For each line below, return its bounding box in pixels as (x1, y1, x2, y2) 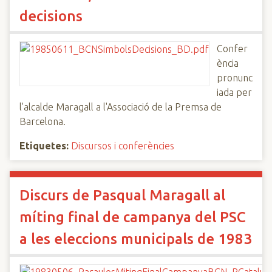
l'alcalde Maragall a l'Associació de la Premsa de (19, 101, 222, 112)
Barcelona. (19, 116, 66, 127)
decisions (19, 8, 83, 24)
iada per (217, 87, 252, 98)
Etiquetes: (19, 140, 69, 151)
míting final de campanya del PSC (19, 209, 246, 225)
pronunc (217, 72, 253, 83)
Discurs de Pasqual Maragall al (19, 187, 225, 203)
